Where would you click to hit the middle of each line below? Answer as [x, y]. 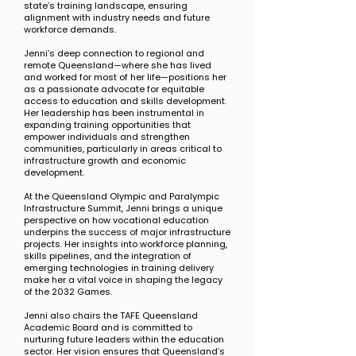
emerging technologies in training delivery [119, 268]
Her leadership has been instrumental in [114, 113]
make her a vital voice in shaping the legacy [123, 280]
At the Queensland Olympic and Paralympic [122, 196]
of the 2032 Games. [68, 292]
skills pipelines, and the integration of [108, 256]
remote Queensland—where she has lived [118, 65]
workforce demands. [70, 29]
